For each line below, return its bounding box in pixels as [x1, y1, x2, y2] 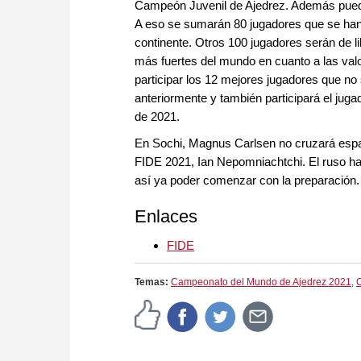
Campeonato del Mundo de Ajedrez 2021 [171, 276, 351, 288]
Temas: [135, 276, 171, 288]
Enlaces [135, 206, 197, 227]
